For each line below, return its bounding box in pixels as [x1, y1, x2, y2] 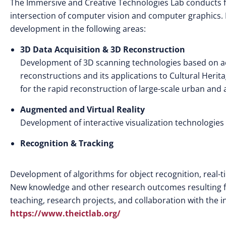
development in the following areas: [10, 23, 146, 35]
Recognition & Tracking [20, 138, 114, 149]
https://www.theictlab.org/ [10, 208, 121, 219]
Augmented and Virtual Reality [20, 104, 145, 116]
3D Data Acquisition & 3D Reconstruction [20, 44, 185, 55]
